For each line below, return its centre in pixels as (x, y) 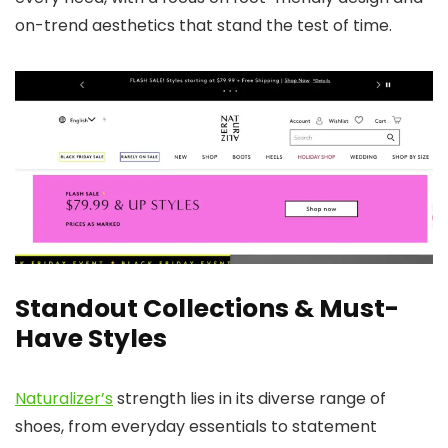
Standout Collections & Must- (207, 309)
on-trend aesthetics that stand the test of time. (203, 25)
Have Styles (91, 339)
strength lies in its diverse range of (249, 399)
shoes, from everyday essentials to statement (196, 427)
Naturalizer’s (64, 399)
